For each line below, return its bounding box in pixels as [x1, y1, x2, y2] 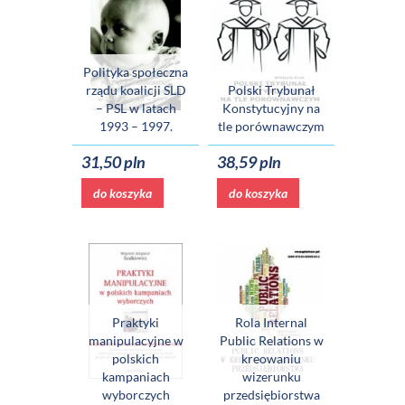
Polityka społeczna [83, 64, 188, 80]
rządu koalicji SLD [85, 82, 186, 99]
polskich [112, 351, 159, 367]
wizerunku [241, 369, 301, 385]
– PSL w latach [95, 100, 176, 117]
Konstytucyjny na [222, 100, 320, 117]
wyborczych [101, 387, 170, 403]
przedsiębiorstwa [222, 387, 320, 403]
